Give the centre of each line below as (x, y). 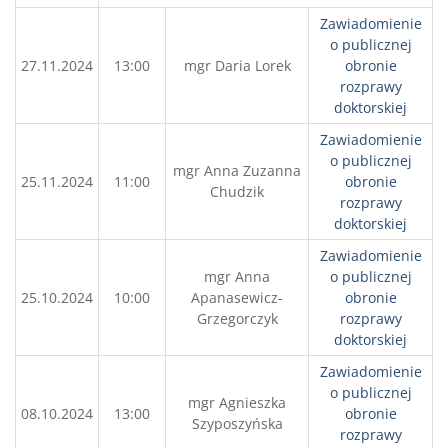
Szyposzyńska (237, 423)
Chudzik (237, 191)
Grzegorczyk (237, 318)
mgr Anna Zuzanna (237, 170)
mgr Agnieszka (237, 402)
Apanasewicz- (237, 297)
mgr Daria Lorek (237, 65)
